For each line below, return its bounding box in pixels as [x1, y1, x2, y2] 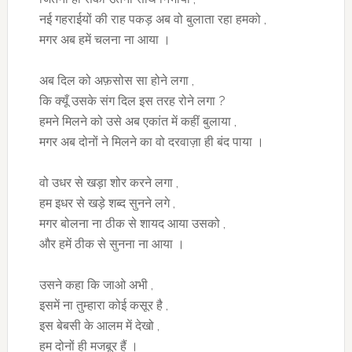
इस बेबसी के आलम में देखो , [38, 318, 159, 334]
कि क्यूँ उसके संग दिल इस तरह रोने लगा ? [38, 93, 225, 109]
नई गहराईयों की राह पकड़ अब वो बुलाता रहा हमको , [38, 12, 266, 27]
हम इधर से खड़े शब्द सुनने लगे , [38, 196, 175, 211]
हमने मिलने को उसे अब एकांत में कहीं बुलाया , [38, 114, 236, 130]
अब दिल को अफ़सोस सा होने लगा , [38, 73, 194, 89]
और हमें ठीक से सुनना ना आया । [38, 236, 185, 252]
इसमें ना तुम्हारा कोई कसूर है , [38, 298, 168, 313]
